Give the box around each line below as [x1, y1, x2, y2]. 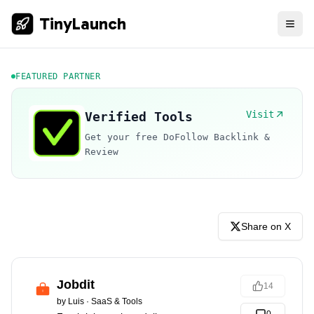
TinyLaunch [39, 13, 126, 34]
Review [85, 146, 118, 157]
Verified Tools [85, 109, 193, 124]
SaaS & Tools [91, 296, 142, 306]
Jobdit [57, 278, 95, 292]
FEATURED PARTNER [15, 71, 101, 81]
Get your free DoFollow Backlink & [85, 132, 270, 142]
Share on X [241, 221, 291, 232]
